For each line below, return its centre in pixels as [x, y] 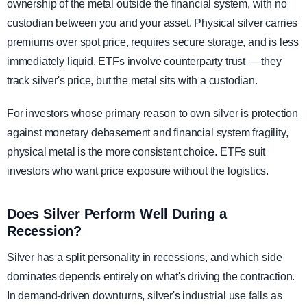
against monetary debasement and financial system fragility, [148, 133]
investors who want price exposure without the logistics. [138, 171]
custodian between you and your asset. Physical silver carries [152, 23]
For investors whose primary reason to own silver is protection [153, 113]
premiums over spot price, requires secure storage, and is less [153, 42]
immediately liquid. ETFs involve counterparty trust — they [144, 61]
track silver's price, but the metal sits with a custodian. [132, 81]
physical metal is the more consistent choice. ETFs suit [136, 152]
